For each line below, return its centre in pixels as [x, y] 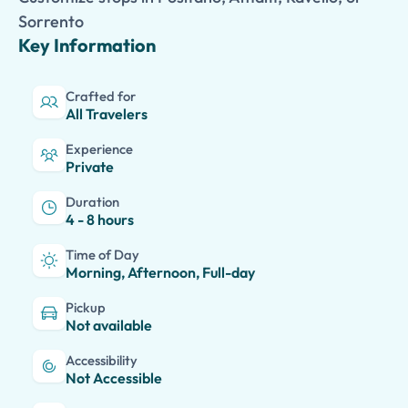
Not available [109, 325]
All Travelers [107, 114]
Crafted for [101, 96]
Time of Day [102, 255]
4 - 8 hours [100, 219]
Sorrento [51, 21]
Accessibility [102, 360]
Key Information [87, 45]
